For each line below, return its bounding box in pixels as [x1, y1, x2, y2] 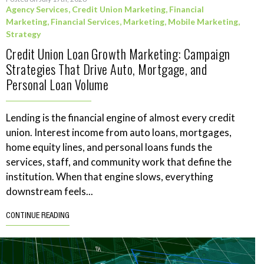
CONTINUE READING [6, 212, 70, 220]
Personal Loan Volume [6, 74, 109, 94]
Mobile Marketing [168, 16, 238, 27]
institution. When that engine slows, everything [6, 170, 213, 183]
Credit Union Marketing [72, 4, 166, 14]
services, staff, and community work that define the [6, 155, 232, 168]
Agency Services [6, 4, 68, 14]
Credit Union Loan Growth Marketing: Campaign [6, 44, 230, 63]
